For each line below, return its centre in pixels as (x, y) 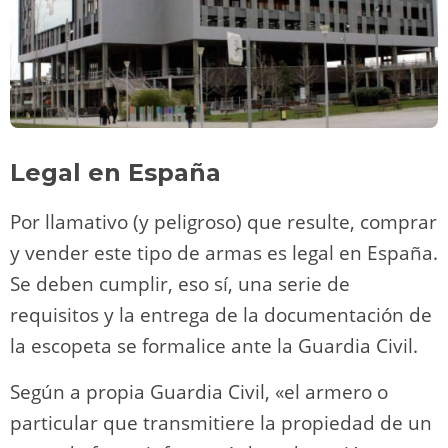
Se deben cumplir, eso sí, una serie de (180, 284)
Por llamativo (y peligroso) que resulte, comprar (223, 222)
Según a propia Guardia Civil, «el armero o (199, 392)
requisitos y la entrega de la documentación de (221, 315)
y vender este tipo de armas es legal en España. (224, 253)
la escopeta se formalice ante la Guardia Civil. (214, 346)
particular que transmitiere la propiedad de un (221, 423)
